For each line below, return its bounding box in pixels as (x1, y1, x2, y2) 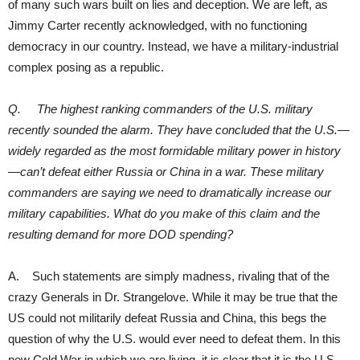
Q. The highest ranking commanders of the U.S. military (8, 101, 313, 116)
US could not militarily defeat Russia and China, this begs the (8, 310, 326, 325)
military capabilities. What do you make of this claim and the (8, 206, 320, 220)
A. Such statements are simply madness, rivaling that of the (8, 268, 329, 283)
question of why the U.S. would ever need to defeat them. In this (8, 331, 341, 346)
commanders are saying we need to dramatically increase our (8, 185, 331, 199)
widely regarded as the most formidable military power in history (8, 143, 341, 157)
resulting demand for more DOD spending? (8, 227, 233, 241)
